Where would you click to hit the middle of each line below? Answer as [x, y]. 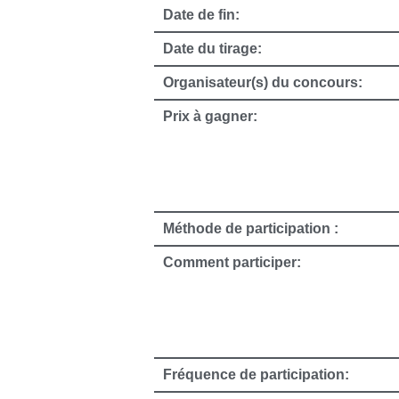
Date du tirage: [212, 49]
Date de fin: [201, 15]
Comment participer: [232, 263]
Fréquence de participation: [256, 375]
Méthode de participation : [251, 229]
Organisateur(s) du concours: [263, 83]
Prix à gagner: [210, 117]
